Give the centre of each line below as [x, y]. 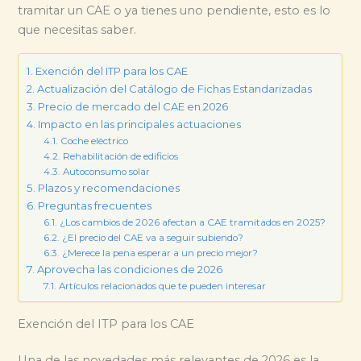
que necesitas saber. [77, 30]
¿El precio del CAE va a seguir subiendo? [152, 238]
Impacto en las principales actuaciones [140, 124]
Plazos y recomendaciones [109, 188]
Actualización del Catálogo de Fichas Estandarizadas [175, 89]
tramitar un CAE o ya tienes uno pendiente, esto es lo [174, 11]
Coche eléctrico [94, 141]
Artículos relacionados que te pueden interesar [162, 286]
